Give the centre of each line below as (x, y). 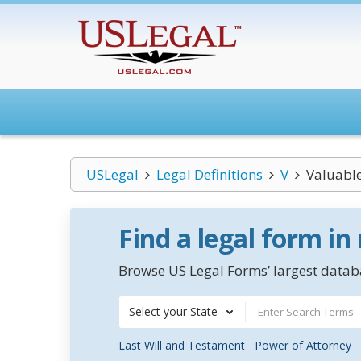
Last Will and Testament (182, 345)
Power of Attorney (303, 345)
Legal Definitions (209, 174)
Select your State (173, 311)
